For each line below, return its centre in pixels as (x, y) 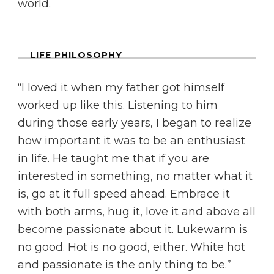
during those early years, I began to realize (135, 123)
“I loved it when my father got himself (121, 88)
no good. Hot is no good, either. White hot (131, 247)
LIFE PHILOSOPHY (76, 55)
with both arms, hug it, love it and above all (137, 212)
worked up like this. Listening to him (118, 106)
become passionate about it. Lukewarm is (133, 230)
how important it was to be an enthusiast (131, 141)
